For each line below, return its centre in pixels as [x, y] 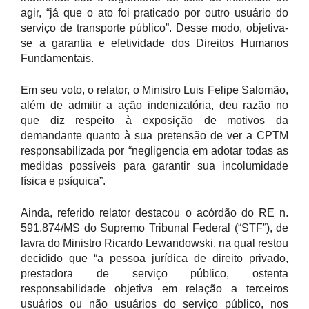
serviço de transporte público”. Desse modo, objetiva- [154, 28]
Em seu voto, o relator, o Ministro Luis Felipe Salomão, [154, 90]
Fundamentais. [57, 58]
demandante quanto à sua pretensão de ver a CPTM [154, 136]
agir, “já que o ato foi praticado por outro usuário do [154, 13]
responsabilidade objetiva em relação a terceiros [154, 289]
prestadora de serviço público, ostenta [154, 273]
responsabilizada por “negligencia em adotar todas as [154, 151]
